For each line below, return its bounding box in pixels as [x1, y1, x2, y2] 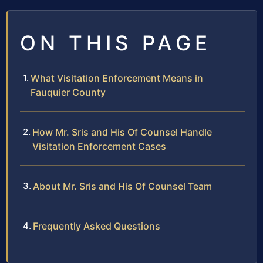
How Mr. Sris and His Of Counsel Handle [32, 126, 212, 138]
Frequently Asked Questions [33, 220, 160, 232]
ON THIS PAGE [20, 30, 211, 55]
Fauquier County [31, 86, 106, 98]
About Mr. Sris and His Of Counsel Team [33, 180, 212, 192]
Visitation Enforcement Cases [32, 140, 166, 152]
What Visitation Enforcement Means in [31, 72, 203, 84]
